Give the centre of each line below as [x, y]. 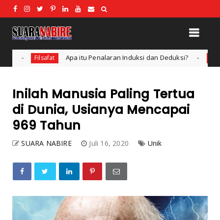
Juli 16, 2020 [110, 143]
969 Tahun [47, 125]
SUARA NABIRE [46, 143]
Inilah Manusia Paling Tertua [104, 94]
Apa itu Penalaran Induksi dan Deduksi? [65, 57]
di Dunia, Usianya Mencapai [101, 110]
